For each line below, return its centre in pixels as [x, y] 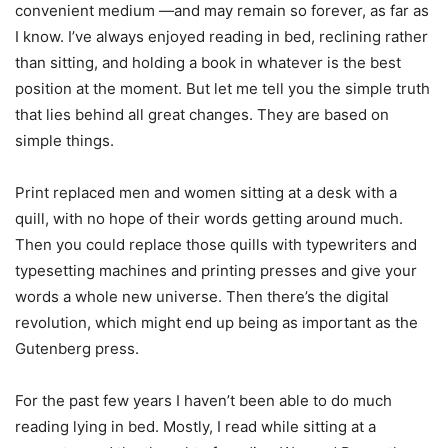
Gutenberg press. [77, 349]
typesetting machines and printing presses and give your [216, 271]
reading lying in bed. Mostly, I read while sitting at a [195, 427]
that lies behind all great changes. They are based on [202, 115]
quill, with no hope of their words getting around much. [209, 219]
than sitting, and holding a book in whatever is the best [208, 63]
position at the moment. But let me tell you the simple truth [222, 89]
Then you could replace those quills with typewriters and [216, 245]
